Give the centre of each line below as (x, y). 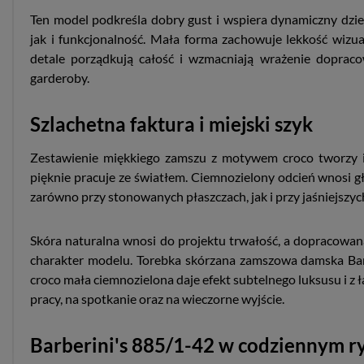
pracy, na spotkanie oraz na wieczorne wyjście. (157, 299)
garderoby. (60, 78)
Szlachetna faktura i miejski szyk (171, 124)
